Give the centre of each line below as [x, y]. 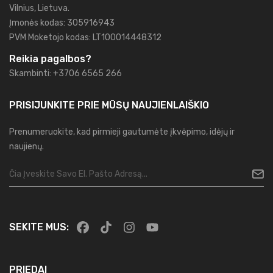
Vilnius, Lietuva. [39, 8]
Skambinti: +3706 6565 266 [66, 73]
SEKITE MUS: [39, 227]
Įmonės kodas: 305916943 [62, 23]
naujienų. [27, 147]
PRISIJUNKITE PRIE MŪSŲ [69, 105]
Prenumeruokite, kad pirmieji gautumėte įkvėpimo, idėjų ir [122, 132]
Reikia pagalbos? [50, 59]
